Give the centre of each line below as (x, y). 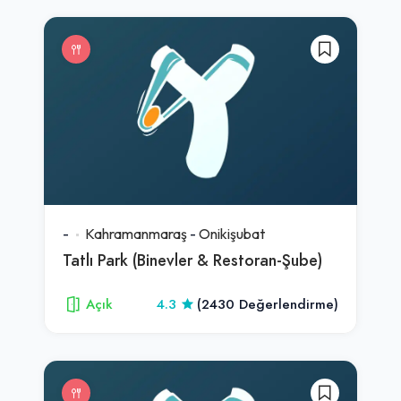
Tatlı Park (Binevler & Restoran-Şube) (192, 260)
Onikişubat (232, 233)
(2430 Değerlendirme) (268, 304)
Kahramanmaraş (136, 233)
